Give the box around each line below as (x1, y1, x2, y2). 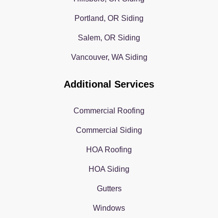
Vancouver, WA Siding (71, 53, 147, 61)
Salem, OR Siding (78, 33, 140, 42)
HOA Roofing (86, 145, 132, 154)
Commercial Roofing (73, 106, 145, 115)
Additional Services (64, 78, 154, 90)
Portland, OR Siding (74, 14, 144, 22)
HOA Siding (89, 164, 129, 173)
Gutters (96, 184, 122, 193)
